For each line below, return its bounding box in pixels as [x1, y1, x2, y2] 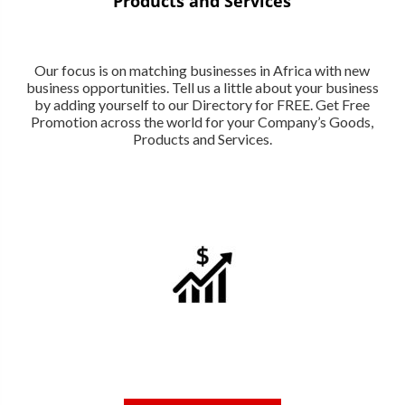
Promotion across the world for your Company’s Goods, [31, 112, 374, 130]
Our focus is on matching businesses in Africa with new [34, 61, 371, 79]
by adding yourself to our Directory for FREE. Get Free [34, 95, 371, 113]
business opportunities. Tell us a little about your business [25, 78, 379, 96]
